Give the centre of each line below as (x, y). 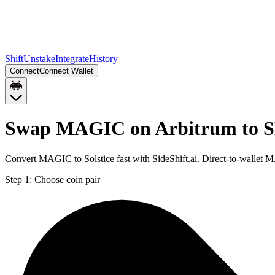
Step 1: (18, 179)
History (103, 59)
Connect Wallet (66, 71)
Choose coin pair (67, 179)
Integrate (72, 59)
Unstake (39, 59)
